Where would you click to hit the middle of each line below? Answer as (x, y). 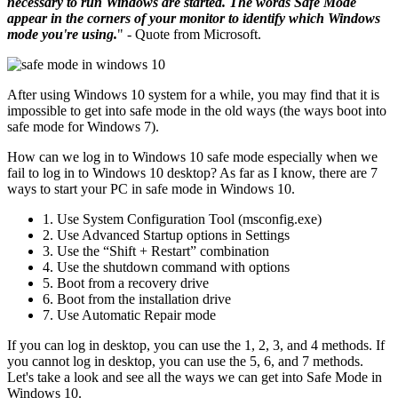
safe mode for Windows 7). (83, 126)
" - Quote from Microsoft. (189, 34)
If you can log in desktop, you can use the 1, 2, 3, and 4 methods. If (196, 345)
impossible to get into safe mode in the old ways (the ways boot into (197, 110)
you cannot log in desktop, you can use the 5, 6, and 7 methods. (185, 361)
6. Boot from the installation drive (137, 298)
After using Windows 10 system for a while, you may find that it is (193, 94)
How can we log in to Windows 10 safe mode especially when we (192, 156)
